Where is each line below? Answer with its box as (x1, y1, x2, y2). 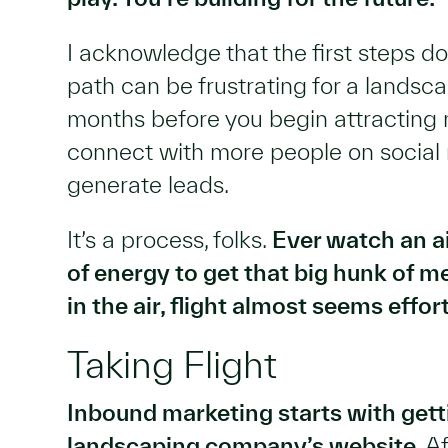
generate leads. (67, 171, 229, 198)
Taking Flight (67, 343, 277, 385)
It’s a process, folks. (67, 226, 272, 253)
